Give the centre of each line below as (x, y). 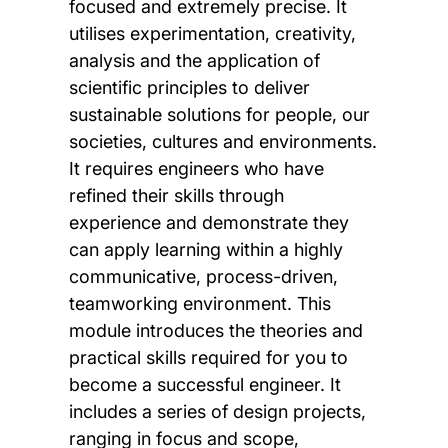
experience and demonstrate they (208, 222)
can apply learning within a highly (205, 249)
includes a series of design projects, (217, 411)
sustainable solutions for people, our (219, 114)
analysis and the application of (194, 60)
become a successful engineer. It (204, 384)
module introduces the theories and (215, 330)
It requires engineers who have (196, 168)
